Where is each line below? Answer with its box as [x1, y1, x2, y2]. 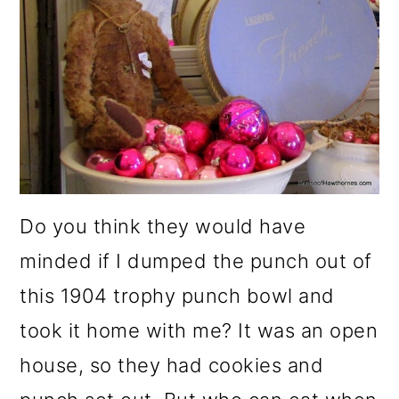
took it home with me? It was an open [20, 318, 379, 342]
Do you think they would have [20, 214, 306, 238]
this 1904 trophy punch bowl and [20, 283, 335, 307]
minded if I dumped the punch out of [20, 248, 372, 273]
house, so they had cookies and [20, 353, 324, 377]
